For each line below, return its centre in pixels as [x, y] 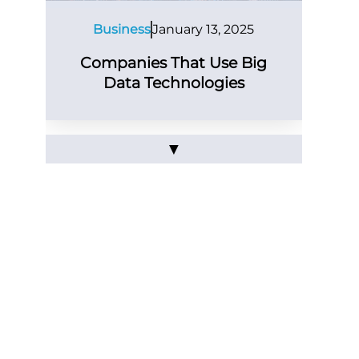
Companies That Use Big [174, 63]
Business [122, 29]
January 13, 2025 [204, 29]
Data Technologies [173, 83]
